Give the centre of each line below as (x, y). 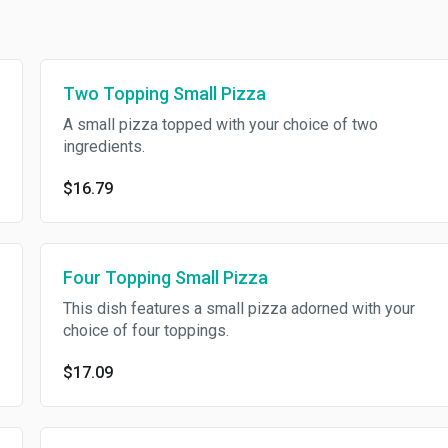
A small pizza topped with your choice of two (220, 124)
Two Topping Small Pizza (164, 93)
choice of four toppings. (145, 330)
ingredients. (103, 146)
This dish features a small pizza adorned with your (238, 308)
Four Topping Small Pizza (165, 277)
